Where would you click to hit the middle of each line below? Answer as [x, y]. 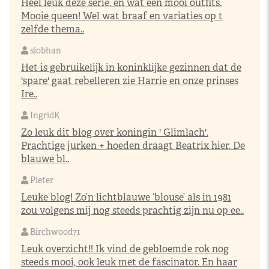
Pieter [41, 180]
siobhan [45, 50]
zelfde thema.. [53, 29]
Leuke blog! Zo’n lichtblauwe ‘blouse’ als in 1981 [126, 197]
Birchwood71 [54, 232]
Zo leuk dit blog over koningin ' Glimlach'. [115, 132]
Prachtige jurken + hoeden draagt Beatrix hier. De [133, 146]
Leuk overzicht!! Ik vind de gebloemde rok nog [125, 249]
